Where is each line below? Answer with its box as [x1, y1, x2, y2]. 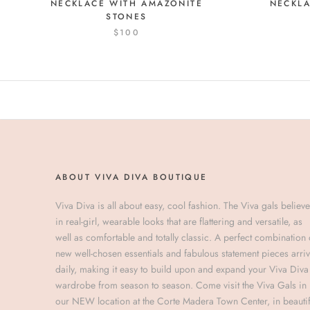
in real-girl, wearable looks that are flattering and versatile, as [55, 215, 302, 229]
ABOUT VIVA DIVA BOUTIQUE [55, 171, 208, 184]
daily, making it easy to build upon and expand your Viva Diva [55, 262, 309, 277]
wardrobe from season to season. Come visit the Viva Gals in [55, 278, 307, 293]
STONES [106, 10, 147, 24]
